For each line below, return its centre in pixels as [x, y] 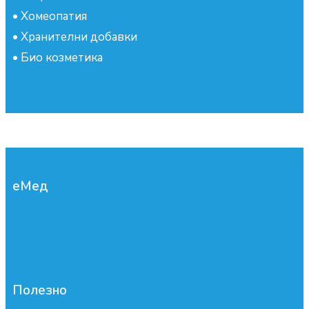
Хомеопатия [54, 17]
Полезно [40, 291]
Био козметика [62, 58]
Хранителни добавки [79, 37]
